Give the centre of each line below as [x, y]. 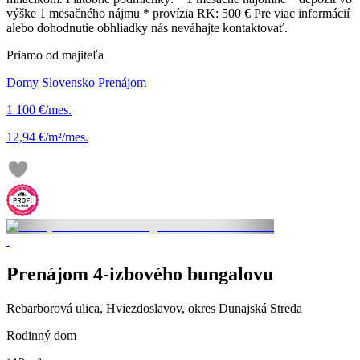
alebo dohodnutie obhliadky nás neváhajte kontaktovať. [147, 27]
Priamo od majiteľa [55, 55]
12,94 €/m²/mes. [47, 137]
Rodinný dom [41, 336]
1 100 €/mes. [39, 109]
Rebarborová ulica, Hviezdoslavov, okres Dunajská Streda [154, 309]
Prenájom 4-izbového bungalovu [140, 274]
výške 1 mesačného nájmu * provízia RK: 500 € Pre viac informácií [178, 13]
